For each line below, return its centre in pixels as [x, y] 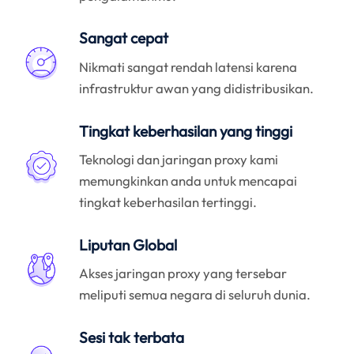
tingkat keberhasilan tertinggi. [168, 202]
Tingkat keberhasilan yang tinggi [186, 131]
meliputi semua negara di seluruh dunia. [195, 295]
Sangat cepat [124, 38]
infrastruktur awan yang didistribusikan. [197, 88]
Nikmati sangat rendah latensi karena [188, 66]
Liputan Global [128, 245]
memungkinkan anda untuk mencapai [188, 181]
